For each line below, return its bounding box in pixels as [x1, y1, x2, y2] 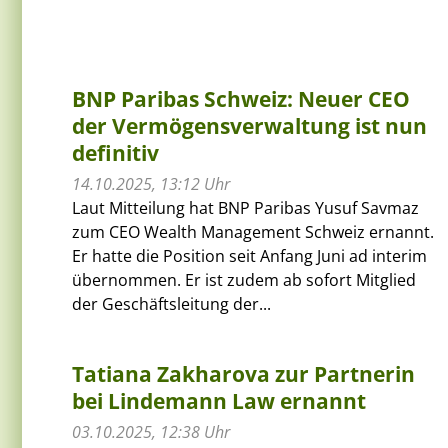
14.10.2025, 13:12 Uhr [72, 172, 230, 195]
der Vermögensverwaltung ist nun [72, 111, 427, 140]
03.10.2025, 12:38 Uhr [72, 420, 230, 443]
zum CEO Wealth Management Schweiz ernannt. [72, 220, 434, 243]
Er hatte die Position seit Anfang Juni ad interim [72, 244, 427, 267]
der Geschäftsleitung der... [72, 292, 271, 315]
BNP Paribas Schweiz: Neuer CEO [72, 84, 410, 113]
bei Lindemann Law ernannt [72, 386, 366, 415]
